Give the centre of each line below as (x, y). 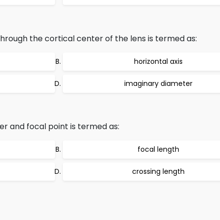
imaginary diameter (158, 83)
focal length (158, 149)
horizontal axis (158, 61)
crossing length (158, 171)
